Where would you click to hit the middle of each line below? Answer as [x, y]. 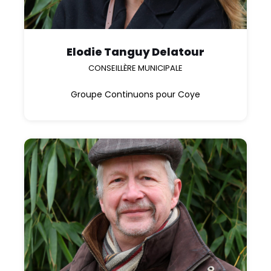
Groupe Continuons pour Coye [135, 95]
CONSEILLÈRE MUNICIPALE [135, 68]
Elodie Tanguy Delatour [135, 52]
